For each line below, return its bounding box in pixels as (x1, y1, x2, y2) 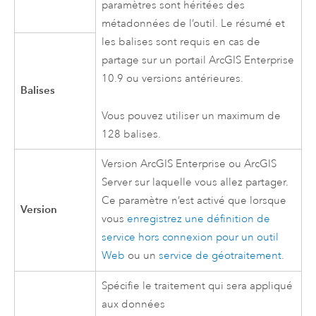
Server (102, 176, 133, 190)
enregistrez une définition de (127, 212, 271, 226)
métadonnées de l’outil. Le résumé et (102, 17, 286, 31)
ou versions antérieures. (123, 72, 244, 86)
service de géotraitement (159, 249, 282, 263)
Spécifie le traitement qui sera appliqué (102, 279, 293, 293)
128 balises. (102, 127, 162, 141)
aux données (102, 298, 166, 312)
